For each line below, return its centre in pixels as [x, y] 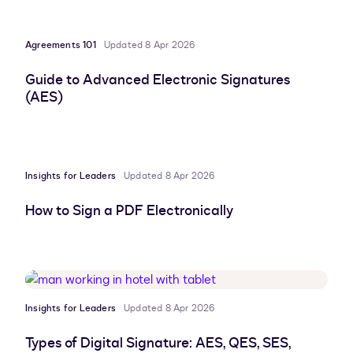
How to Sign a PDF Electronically [129, 211]
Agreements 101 [61, 45]
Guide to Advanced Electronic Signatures [158, 80]
